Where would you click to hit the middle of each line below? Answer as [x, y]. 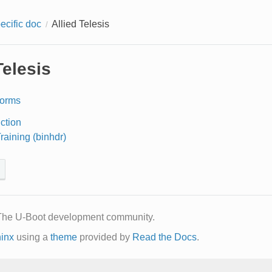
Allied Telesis [80, 24]
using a [32, 237]
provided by [104, 237]
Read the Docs [164, 237]
